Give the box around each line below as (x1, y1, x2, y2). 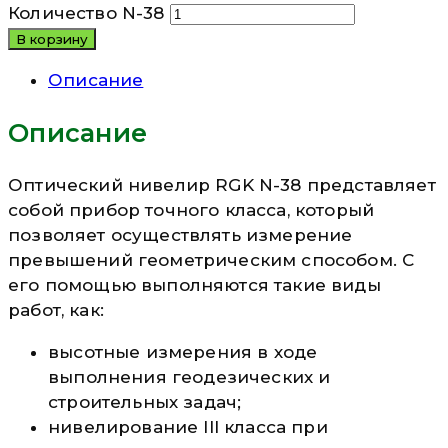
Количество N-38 (8, 2, 165, 23)
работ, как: (8, 299, 104, 320)
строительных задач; (48, 391, 242, 412)
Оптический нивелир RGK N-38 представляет (8, 174, 436, 195)
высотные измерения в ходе (48, 341, 318, 362)
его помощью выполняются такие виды (8, 274, 381, 295)
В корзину (16, 30, 89, 47)
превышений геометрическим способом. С (8, 249, 415, 270)
